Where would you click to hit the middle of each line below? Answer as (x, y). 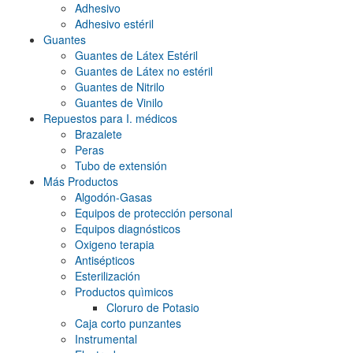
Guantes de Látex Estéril (136, 56)
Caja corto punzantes (128, 323)
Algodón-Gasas (113, 197)
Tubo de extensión (121, 166)
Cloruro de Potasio (153, 308)
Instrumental (106, 339)
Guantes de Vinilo (119, 103)
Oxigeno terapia (115, 245)
